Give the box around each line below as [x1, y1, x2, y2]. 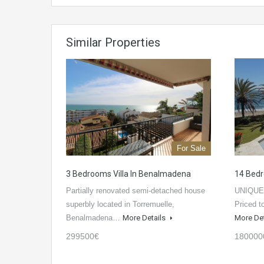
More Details [123, 213, 167, 223]
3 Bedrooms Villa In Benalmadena [66, 169, 191, 179]
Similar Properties [66, 35, 160, 50]
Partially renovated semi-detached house [66, 186, 205, 196]
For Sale [177, 144, 206, 153]
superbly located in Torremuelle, [66, 200, 174, 209]
